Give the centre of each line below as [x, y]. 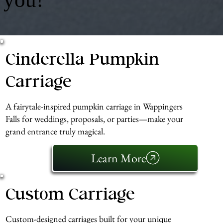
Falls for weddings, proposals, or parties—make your [94, 118]
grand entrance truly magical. [55, 131]
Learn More [118, 158]
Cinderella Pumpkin [82, 61]
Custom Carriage [70, 195]
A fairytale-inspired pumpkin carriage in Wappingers [94, 106]
